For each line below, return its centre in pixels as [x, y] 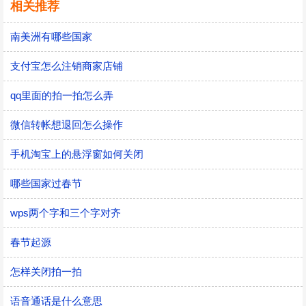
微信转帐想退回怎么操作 [67, 125]
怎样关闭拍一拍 [46, 272]
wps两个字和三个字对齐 [66, 213]
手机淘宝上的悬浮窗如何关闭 [77, 154]
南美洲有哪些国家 [51, 37]
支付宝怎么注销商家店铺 [67, 66]
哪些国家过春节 [46, 183]
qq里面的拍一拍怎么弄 [62, 95]
